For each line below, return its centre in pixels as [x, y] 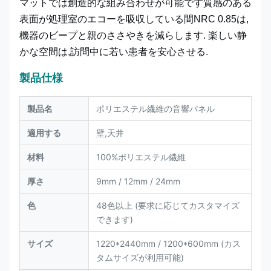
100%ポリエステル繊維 [141, 157]
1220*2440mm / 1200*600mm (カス [168, 243]
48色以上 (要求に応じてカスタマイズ [168, 205]
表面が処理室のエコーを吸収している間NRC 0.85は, [134, 19]
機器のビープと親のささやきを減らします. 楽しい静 [133, 35]
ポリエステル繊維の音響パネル [155, 109]
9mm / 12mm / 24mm [138, 181]
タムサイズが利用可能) [140, 257]
